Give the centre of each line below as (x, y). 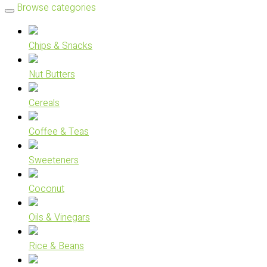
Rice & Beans (56, 246)
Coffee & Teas (59, 132)
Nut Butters (52, 74)
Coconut (46, 189)
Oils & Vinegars (59, 218)
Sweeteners (54, 160)
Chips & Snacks (60, 46)
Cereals (44, 103)
